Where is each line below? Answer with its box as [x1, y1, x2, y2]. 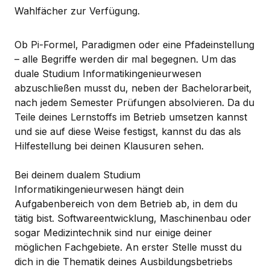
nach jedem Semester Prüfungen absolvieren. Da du [14, 96, 254, 108]
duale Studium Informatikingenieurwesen [14, 67, 201, 80]
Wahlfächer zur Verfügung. [14, 4, 140, 17]
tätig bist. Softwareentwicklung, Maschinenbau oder [14, 212, 251, 224]
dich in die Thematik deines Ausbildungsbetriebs [14, 255, 233, 268]
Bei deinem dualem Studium [14, 168, 140, 181]
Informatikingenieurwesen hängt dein [14, 183, 184, 195]
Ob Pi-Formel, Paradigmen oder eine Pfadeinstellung [14, 38, 254, 51]
